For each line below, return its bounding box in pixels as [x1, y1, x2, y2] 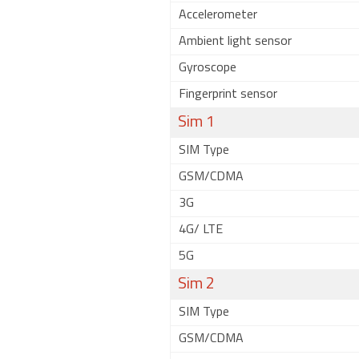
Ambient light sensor [179, 35, 292, 48]
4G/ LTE [179, 224, 223, 236]
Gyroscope [179, 62, 236, 75]
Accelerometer [179, 9, 257, 22]
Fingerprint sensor [179, 88, 277, 101]
